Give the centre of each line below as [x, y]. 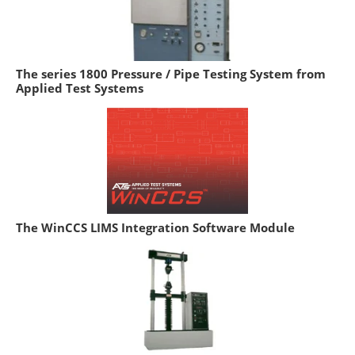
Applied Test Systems [80, 88]
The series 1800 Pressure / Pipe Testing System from [171, 74]
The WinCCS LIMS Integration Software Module [155, 228]
